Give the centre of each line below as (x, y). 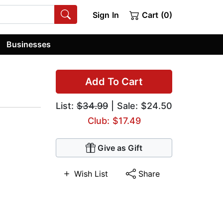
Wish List (91, 174)
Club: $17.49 (114, 121)
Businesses (29, 44)
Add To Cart (114, 82)
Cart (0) (156, 15)
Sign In (106, 15)
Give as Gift (120, 148)
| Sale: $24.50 (140, 106)
